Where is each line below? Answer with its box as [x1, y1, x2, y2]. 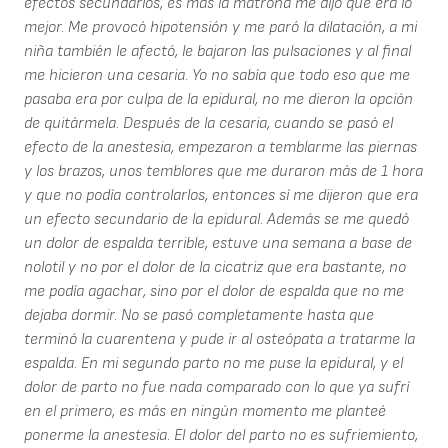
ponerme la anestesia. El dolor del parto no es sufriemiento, [24, 425, 418, 445]
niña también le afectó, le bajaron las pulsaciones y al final [24, 41, 411, 61]
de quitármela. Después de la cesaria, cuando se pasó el [24, 113, 393, 133]
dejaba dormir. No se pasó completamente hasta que [24, 305, 374, 325]
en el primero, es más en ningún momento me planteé [24, 401, 386, 421]
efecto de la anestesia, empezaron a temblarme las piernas [24, 137, 417, 157]
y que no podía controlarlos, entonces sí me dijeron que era [24, 185, 418, 205]
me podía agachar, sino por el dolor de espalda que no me [24, 281, 404, 301]
